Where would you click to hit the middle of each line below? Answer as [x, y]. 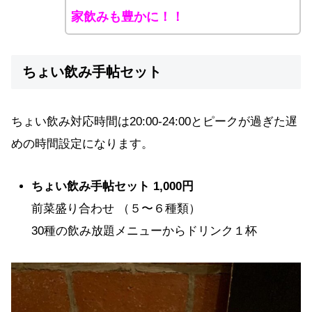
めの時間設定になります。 [82, 143]
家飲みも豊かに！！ [127, 17]
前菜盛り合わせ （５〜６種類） [116, 208]
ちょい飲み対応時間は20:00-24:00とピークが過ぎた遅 [154, 121]
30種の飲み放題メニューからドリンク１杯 [145, 231]
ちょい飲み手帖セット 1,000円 [113, 186]
